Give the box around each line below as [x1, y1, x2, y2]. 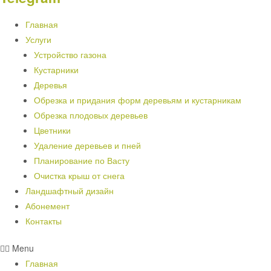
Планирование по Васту [34, 154, 129, 166]
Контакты [25, 214, 62, 227]
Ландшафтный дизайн [25, 184, 114, 197]
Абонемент [25, 199, 70, 212]
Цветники [34, 123, 71, 136]
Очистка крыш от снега [34, 169, 125, 181]
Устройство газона [34, 48, 106, 60]
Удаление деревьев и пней [34, 139, 141, 151]
